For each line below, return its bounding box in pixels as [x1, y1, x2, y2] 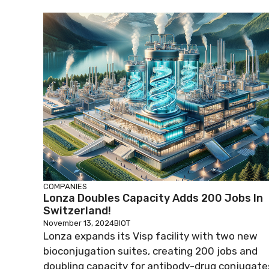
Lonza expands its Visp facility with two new [43, 229, 258, 242]
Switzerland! [43, 204, 111, 217]
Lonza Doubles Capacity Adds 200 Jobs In [43, 191, 263, 205]
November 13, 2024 [43, 218, 114, 228]
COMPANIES [43, 181, 87, 191]
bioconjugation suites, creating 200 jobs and [43, 244, 258, 257]
